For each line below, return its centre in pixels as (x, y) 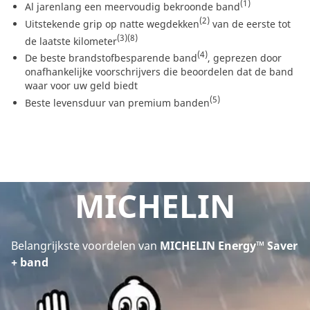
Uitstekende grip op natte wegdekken (112, 24)
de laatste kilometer (71, 41)
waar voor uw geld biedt (81, 85)
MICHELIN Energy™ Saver (227, 245)
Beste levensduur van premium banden (117, 102)
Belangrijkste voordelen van (84, 245)
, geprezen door (245, 57)
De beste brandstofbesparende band (111, 57)
